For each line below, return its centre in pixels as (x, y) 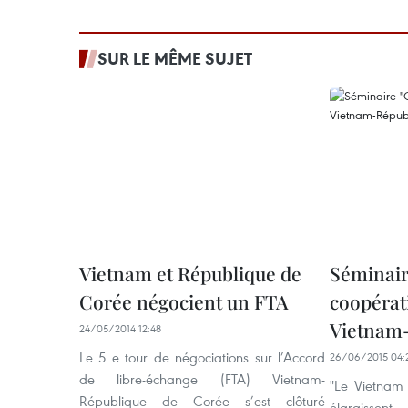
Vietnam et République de (190, 273)
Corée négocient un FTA (184, 301)
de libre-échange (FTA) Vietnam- (202, 379)
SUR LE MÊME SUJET (175, 58)
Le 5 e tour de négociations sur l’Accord (202, 357)
